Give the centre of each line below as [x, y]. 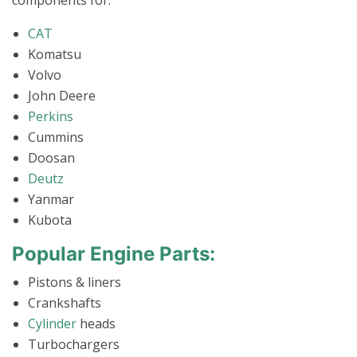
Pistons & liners [75, 282]
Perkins [51, 117]
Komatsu [55, 55]
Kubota [50, 220]
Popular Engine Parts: [114, 254]
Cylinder [52, 324]
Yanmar [51, 200]
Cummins [56, 137]
